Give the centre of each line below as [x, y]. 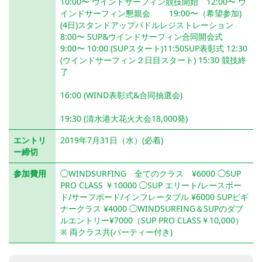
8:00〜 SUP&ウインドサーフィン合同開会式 [146, 37]
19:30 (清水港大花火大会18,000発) [124, 119]
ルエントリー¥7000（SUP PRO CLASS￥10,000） [152, 220]
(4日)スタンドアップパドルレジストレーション [151, 25]
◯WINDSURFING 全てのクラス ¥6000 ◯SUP [151, 174]
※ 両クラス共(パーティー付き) [116, 232]
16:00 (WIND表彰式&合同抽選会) [121, 95]
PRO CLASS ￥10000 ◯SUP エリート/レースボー [151, 185]
